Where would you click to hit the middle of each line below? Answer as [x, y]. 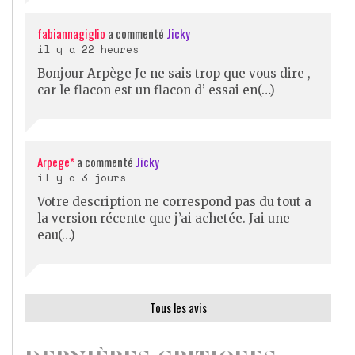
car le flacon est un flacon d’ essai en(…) [156, 90]
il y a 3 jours [82, 177]
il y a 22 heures [88, 49]
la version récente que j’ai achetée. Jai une [164, 218]
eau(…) [56, 235]
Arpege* [56, 161]
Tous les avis [178, 307]
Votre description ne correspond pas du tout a [174, 201]
